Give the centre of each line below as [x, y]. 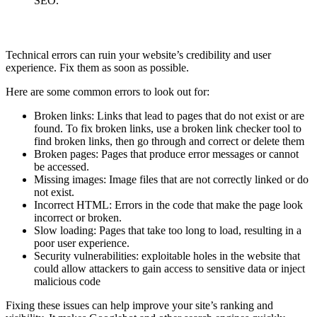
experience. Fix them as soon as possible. [97, 67]
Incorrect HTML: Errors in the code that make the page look [168, 204]
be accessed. [62, 166]
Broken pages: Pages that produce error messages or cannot [166, 154]
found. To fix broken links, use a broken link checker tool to [168, 128]
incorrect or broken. [78, 217]
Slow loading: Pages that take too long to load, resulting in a [168, 230]
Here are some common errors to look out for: [108, 91]
